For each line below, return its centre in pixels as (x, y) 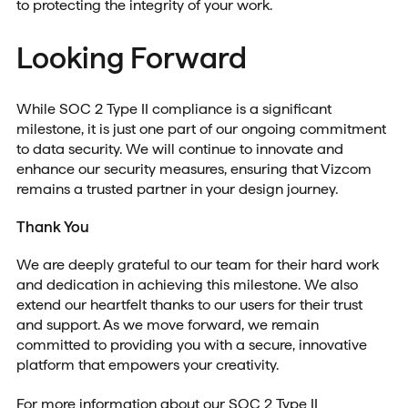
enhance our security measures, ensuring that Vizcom (194, 168)
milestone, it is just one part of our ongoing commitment (201, 128)
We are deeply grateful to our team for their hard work (197, 265)
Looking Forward (131, 57)
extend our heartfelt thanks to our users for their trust (189, 305)
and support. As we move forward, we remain (167, 325)
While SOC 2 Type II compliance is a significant (173, 108)
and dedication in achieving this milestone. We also (187, 285)
